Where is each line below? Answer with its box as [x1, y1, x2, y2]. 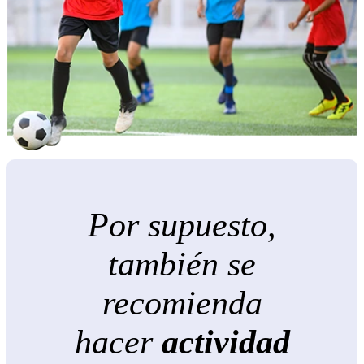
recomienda [102, 284, 262, 322]
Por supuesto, [88, 206, 276, 244]
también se [108, 245, 256, 283]
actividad [161, 323, 290, 361]
